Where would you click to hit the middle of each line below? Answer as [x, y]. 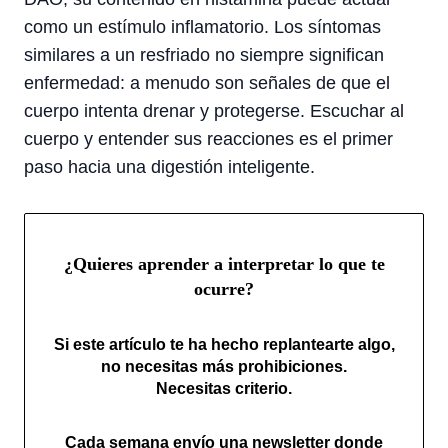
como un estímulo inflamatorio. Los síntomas [202, 27]
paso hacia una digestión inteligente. [169, 167]
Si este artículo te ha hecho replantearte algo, [224, 345]
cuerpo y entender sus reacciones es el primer [208, 139]
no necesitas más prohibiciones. [224, 367]
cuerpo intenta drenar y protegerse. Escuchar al [214, 111]
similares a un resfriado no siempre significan [204, 55]
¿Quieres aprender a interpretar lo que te [224, 263]
